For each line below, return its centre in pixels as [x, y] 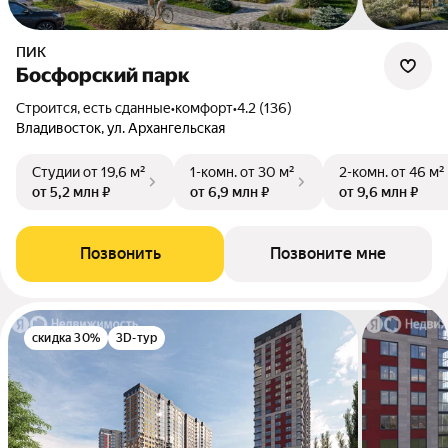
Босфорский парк [103, 75]
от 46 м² [418, 172]
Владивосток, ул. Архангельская [120, 128]
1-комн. [213, 172]
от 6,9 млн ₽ [229, 192]
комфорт [204, 108]
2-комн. [363, 172]
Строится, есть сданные [98, 108]
